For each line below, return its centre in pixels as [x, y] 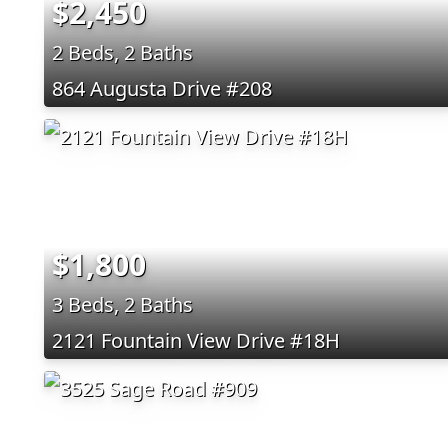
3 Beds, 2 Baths [122, 304]
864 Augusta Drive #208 [162, 88]
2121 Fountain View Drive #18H [196, 340]
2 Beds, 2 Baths [122, 52]
